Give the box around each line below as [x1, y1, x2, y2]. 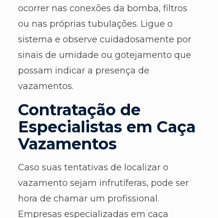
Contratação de [18, 100, 141, 120]
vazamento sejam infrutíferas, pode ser [18, 178, 189, 189]
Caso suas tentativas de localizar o [18, 162, 168, 173]
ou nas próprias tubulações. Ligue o [18, 18, 173, 30]
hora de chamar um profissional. [18, 193, 159, 204]
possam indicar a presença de [18, 65, 149, 76]
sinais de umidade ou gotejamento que [18, 50, 191, 61]
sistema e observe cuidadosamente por [18, 34, 191, 45]
